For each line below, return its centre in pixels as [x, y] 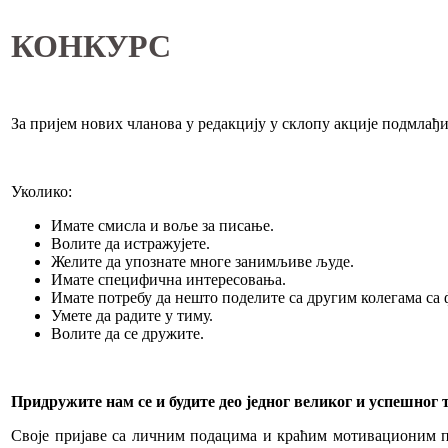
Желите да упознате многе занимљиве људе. [202, 261]
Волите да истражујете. [130, 243]
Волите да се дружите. [127, 333]
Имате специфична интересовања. [168, 279]
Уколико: [41, 191]
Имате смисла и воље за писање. [162, 225]
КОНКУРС [91, 45]
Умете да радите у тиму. [132, 315]
